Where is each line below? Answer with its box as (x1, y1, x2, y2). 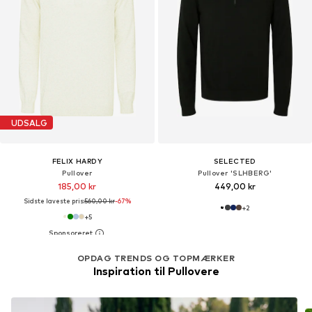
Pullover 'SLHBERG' (198, 169, 272, 178)
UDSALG (11, 117, 47, 128)
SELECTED (213, 157, 256, 166)
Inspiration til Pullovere (93, 264, 219, 278)
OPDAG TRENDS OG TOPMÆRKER (77, 252, 235, 263)
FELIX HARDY (52, 157, 102, 166)
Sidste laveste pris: (23, 197, 84, 205)
